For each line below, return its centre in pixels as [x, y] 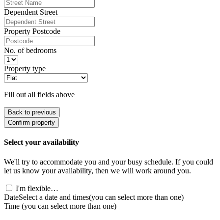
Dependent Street [31, 12]
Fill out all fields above [39, 95]
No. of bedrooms [30, 51]
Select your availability [41, 142]
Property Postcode [32, 31]
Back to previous [32, 112]
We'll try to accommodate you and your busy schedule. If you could [109, 162]
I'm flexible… [37, 188]
